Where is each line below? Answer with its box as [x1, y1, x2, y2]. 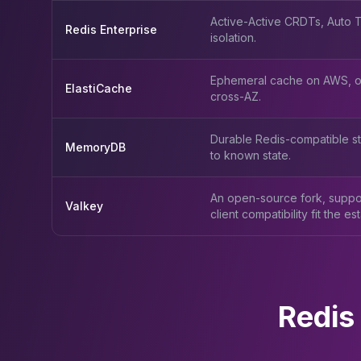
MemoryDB [65, 140, 126, 154]
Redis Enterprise [65, 23, 157, 36]
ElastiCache [65, 81, 132, 95]
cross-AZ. [210, 89, 261, 103]
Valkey [65, 199, 103, 213]
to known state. [210, 148, 291, 162]
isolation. [210, 31, 256, 44]
